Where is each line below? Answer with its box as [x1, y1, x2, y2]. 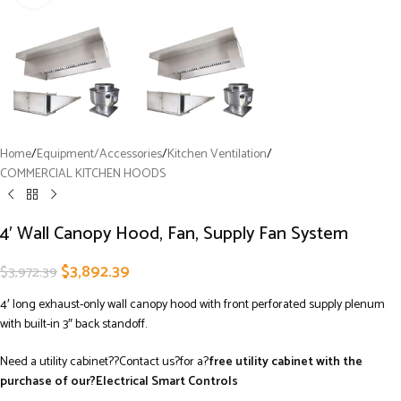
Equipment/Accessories [37, 143, 162, 165]
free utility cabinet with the [209, 351, 363, 372]
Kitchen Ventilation [167, 143, 267, 165]
